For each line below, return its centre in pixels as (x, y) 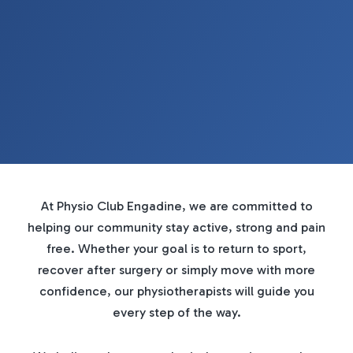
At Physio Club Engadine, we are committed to (176, 206)
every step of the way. (176, 313)
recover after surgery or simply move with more (176, 270)
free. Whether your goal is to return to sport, (176, 249)
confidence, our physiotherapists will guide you (176, 292)
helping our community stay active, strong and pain (176, 228)
